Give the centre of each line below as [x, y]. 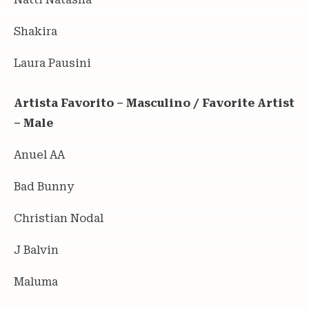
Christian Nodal [59, 218]
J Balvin [36, 250]
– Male [33, 123]
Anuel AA [39, 154]
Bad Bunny [44, 186]
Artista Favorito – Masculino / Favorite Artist [154, 103]
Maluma [36, 281]
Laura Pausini [52, 63]
